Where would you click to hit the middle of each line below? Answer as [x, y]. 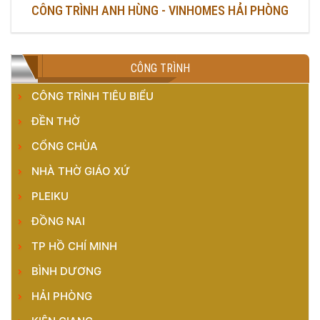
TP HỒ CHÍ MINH [74, 246]
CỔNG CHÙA [65, 146]
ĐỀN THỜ [56, 121]
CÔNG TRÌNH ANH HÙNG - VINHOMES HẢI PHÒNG [160, 10]
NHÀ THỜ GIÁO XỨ [81, 171]
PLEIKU [50, 196]
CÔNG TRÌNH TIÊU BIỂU [92, 96]
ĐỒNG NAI [58, 221]
